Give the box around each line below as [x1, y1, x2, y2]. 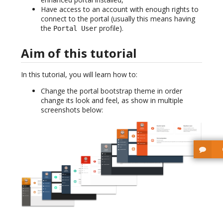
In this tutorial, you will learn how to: [21, 69, 137, 79]
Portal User [53, 24, 97, 33]
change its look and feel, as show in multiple [41, 95, 183, 105]
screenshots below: [41, 105, 103, 114]
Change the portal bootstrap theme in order [41, 86, 182, 96]
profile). [97, 23, 123, 33]
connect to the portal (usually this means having [41, 14, 195, 24]
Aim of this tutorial [21, 44, 137, 61]
